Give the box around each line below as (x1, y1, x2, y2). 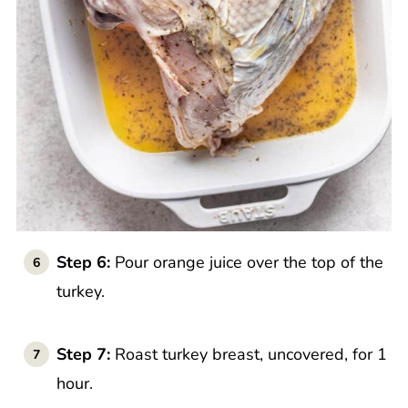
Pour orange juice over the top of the (109, 251, 383, 274)
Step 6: (56, 251, 110, 274)
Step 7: (56, 343, 115, 366)
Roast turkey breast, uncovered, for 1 (114, 343, 387, 366)
